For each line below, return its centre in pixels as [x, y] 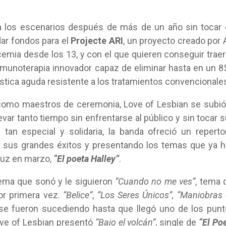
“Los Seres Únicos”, [135, 195]
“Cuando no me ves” [155, 181]
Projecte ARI [97, 41]
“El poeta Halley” [86, 159]
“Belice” [78, 195]
